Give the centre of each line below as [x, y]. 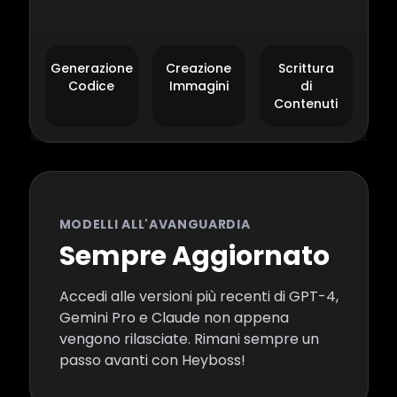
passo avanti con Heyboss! [152, 360]
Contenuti [306, 104]
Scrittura [306, 68]
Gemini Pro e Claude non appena [174, 318]
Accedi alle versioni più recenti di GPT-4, [198, 296]
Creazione [198, 68]
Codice [91, 86]
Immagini [198, 86]
